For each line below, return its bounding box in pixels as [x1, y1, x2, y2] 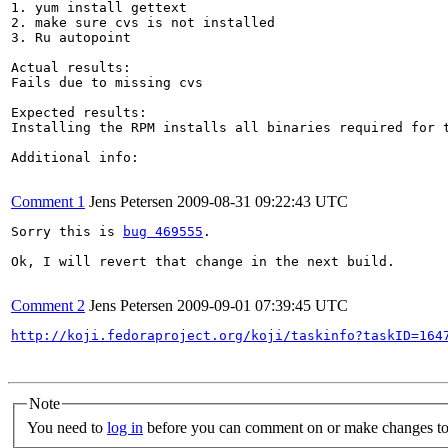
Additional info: [11, 150, 139, 165]
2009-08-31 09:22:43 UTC [177, 193, 348, 210]
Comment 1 [11, 193, 85, 210]
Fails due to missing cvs [11, 75, 203, 90]
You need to [27, 418, 107, 436]
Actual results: [11, 60, 131, 75]
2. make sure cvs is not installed [11, 15, 275, 30]
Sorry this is [11, 224, 123, 239]
